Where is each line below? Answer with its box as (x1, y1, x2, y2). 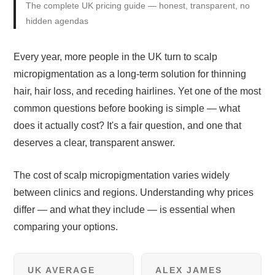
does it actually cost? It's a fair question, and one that (14, 120, 242, 131)
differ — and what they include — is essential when (14, 204, 236, 215)
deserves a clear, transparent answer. (14, 137, 176, 148)
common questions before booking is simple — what (14, 103, 241, 114)
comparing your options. (14, 222, 118, 233)
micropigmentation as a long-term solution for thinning (14, 68, 247, 79)
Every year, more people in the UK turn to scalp (14, 51, 218, 62)
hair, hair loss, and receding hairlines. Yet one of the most (14, 85, 261, 96)
